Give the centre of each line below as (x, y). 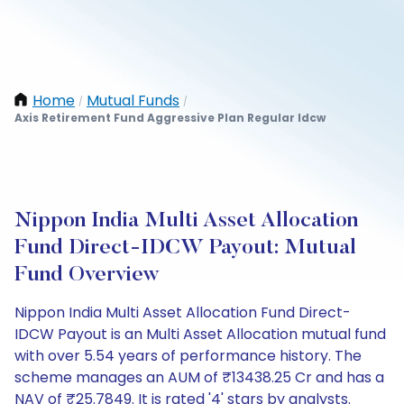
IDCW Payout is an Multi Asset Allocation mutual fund (200, 334)
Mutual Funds (133, 101)
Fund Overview (87, 275)
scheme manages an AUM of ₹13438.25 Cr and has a (199, 377)
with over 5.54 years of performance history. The (188, 356)
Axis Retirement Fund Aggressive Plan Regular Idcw (170, 118)
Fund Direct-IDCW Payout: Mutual (185, 248)
